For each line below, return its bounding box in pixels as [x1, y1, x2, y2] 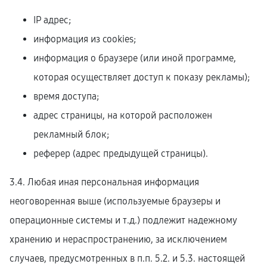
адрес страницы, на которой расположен [33, 110, 212, 121]
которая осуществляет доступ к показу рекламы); [33, 72, 250, 83]
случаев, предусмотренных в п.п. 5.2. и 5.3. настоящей [10, 253, 245, 264]
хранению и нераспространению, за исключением [10, 234, 227, 245]
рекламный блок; [33, 129, 109, 140]
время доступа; [33, 91, 99, 102]
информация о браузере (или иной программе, [33, 52, 236, 64]
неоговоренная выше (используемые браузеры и [10, 195, 221, 207]
